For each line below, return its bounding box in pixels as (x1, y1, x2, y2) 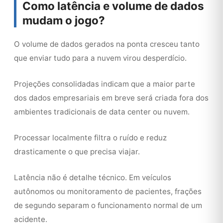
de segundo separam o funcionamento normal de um (14, 201, 202, 210)
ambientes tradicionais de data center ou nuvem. (14, 107, 190, 116)
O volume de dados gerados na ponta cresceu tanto (14, 39, 200, 49)
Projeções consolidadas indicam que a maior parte (14, 79, 195, 89)
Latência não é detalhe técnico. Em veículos (14, 173, 171, 182)
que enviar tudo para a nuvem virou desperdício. (14, 53, 187, 63)
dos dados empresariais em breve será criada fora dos (14, 93, 209, 103)
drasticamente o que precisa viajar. (14, 147, 140, 156)
